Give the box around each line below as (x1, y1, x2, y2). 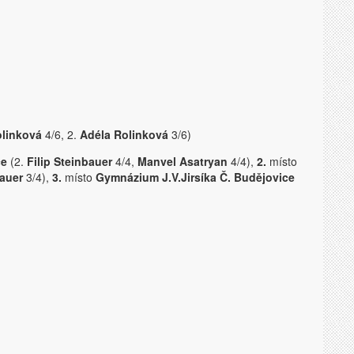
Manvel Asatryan (137, 153, 228, 169)
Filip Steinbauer (27, 153, 112, 169)
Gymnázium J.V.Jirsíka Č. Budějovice (96, 169, 295, 185)
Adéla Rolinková (80, 126, 168, 142)
